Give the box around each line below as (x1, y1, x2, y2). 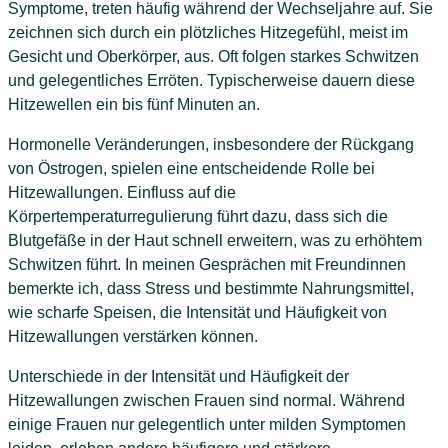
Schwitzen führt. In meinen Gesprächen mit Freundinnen (8, 255, 406, 273)
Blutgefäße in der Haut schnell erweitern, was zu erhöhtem (8, 231, 422, 249)
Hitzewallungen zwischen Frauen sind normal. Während (8, 391, 405, 409)
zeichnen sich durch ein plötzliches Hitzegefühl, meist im (8, 23, 408, 41)
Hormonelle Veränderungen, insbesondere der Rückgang (8, 135, 414, 153)
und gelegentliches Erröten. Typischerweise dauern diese (8, 71, 415, 89)
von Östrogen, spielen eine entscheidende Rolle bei (8, 159, 375, 177)
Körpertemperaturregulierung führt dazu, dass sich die (8, 207, 388, 225)
